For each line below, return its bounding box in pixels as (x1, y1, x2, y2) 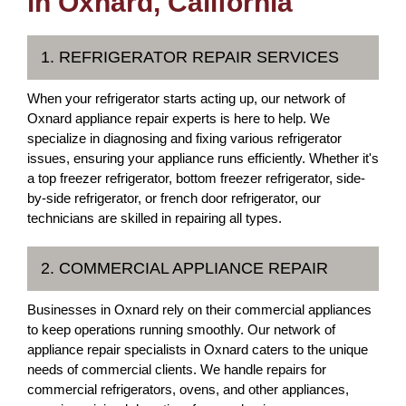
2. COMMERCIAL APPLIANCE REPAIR (41, 258, 328, 277)
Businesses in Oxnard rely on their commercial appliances (27, 301, 372, 317)
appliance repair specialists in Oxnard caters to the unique (27, 341, 368, 357)
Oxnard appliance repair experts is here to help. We (27, 110, 330, 126)
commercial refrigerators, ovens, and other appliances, (27, 381, 349, 397)
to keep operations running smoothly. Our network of (27, 321, 335, 337)
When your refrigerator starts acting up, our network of (27, 90, 345, 106)
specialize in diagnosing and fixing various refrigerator (27, 130, 342, 146)
